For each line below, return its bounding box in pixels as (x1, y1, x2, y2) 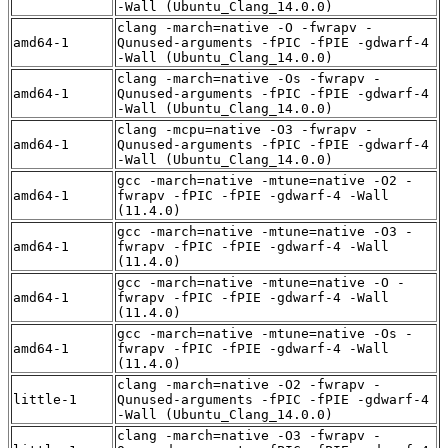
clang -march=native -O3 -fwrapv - (117, 428, 381, 444)
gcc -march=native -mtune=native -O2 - (117, 173, 413, 189)
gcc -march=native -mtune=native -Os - (117, 326, 413, 342)
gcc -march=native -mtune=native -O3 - (117, 224, 413, 240)
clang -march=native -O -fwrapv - (117, 20, 373, 36)
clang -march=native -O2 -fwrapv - (117, 377, 381, 393)
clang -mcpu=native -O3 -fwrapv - (117, 122, 373, 138)
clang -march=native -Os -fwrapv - (117, 71, 381, 87)
